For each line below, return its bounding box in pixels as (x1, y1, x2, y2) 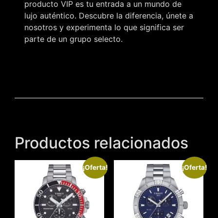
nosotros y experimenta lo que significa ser (24, 22, 184, 32)
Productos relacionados (15, 133, 188, 153)
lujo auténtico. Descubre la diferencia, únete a (24, 10, 193, 20)
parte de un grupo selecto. (24, 34, 123, 44)
